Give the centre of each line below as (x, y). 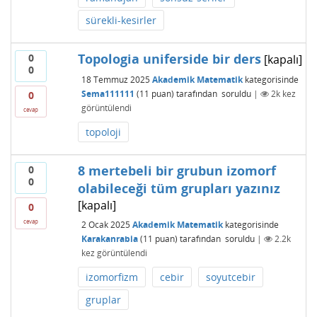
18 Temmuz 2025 (115, 79)
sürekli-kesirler (121, 20)
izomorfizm (111, 277)
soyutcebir (230, 277)
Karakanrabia (109, 238)
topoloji (103, 132)
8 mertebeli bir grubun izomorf (177, 171)
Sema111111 (108, 93)
